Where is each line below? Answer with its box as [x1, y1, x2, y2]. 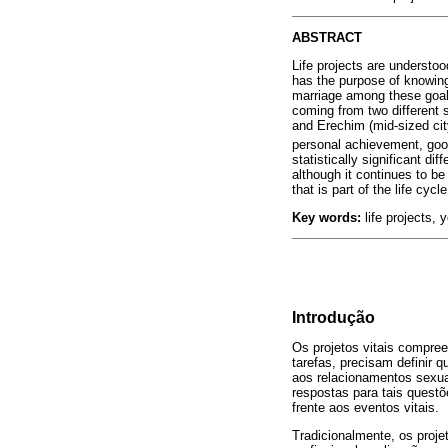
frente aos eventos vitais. [292, 399, 439, 415]
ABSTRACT [292, 30, 362, 46]
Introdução [292, 308, 375, 326]
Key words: [292, 209, 361, 225]
